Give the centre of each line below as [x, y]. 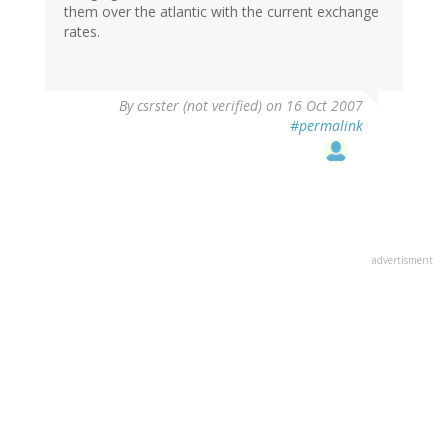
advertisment [402, 260]
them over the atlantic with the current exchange [221, 12]
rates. [82, 32]
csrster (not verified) [199, 106]
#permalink [326, 126]
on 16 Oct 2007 [312, 106]
